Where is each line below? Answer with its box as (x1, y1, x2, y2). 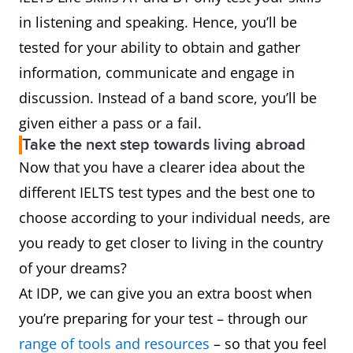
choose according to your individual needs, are (19, 208, 330, 227)
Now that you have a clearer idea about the (19, 158, 305, 176)
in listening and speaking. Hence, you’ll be (19, 13, 297, 32)
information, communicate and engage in (19, 63, 295, 82)
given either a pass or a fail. (19, 113, 202, 132)
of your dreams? (19, 258, 131, 277)
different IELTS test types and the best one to (19, 183, 315, 202)
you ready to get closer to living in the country (19, 233, 323, 252)
